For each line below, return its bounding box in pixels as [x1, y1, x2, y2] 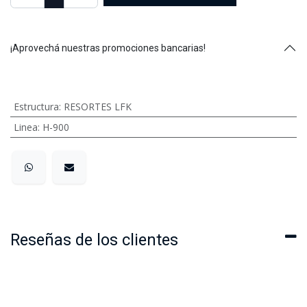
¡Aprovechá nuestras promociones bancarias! [10, 42, 206, 53]
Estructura [13, 99, 59, 113]
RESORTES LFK [63, 99, 132, 113]
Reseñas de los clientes [10, 230, 178, 249]
